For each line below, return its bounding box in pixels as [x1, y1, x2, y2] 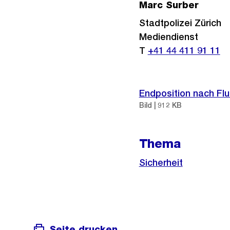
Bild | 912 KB [139, 101, 182, 109]
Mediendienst [139, 31, 198, 42]
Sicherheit [139, 157, 183, 168]
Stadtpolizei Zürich [139, 17, 221, 28]
